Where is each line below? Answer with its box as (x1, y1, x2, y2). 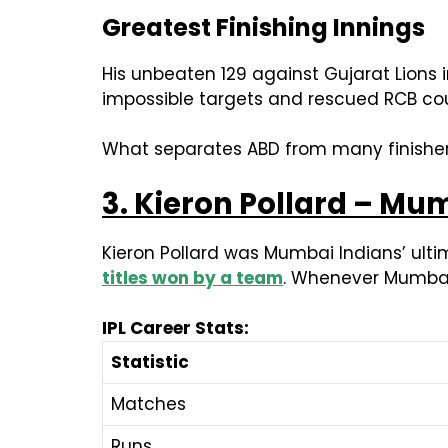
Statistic (111, 350, 189, 375)
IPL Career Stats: (102, 316, 253, 341)
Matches (111, 392, 186, 417)
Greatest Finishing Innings (102, 11, 425, 45)
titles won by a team (102, 266, 283, 291)
